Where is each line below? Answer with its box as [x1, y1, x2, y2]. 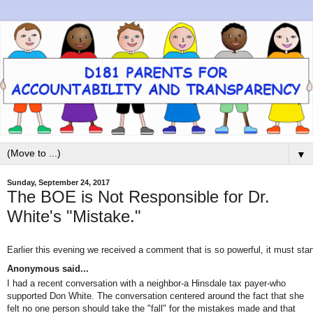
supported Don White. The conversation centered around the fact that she [7, 290, 304, 301]
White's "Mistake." [7, 206, 141, 226]
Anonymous [7, 263, 59, 275]
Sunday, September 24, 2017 [7, 178, 110, 187]
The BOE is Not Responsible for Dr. [7, 187, 270, 206]
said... [59, 263, 89, 275]
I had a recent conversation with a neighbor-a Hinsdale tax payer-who [7, 277, 286, 289]
